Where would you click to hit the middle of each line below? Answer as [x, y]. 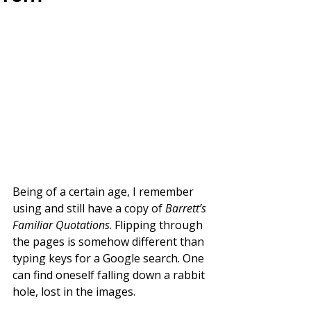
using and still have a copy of [89, 209]
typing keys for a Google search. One [110, 259]
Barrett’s [187, 209]
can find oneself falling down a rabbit [110, 275]
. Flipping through [158, 225]
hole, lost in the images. [74, 292]
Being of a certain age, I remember [104, 192]
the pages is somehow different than [110, 242]
